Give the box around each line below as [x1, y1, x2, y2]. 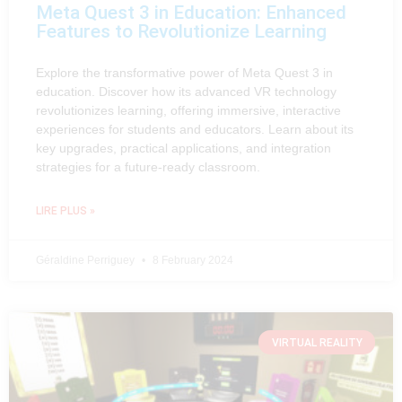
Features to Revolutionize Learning [36, 21, 327, 43]
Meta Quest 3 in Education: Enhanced [36, 2, 346, 24]
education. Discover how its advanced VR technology [36, 84, 336, 100]
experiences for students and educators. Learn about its [36, 122, 354, 137]
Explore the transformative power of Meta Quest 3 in [36, 66, 333, 81]
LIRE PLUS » [36, 205, 95, 218]
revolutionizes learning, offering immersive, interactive [36, 103, 341, 118]
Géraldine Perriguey [36, 254, 137, 267]
